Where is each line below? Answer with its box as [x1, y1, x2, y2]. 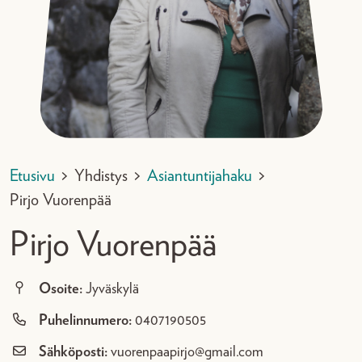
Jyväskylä [86, 281, 139, 297]
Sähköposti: [39, 344, 107, 360]
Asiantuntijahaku [147, 167, 252, 184]
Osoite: [39, 281, 82, 297]
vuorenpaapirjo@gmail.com [111, 344, 263, 360]
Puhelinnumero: [39, 313, 132, 328]
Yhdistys [74, 167, 128, 184]
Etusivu [10, 167, 55, 184]
